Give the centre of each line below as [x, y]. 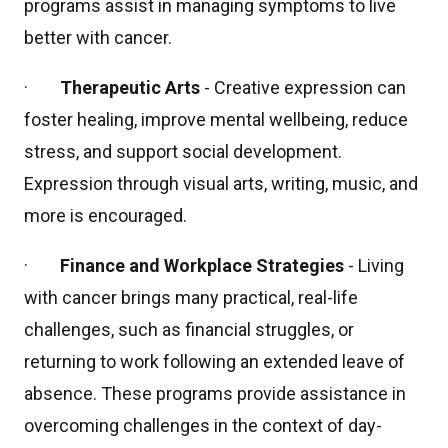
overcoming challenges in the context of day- [203, 425]
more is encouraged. [105, 215]
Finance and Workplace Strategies [202, 265]
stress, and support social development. [183, 151]
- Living [374, 265]
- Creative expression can [303, 87]
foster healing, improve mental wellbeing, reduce [216, 119]
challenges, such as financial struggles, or [189, 329]
